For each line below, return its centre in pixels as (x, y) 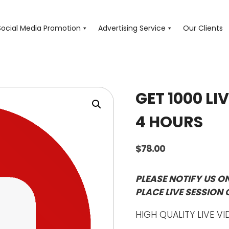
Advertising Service (132, 28)
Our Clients (203, 28)
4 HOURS (169, 122)
